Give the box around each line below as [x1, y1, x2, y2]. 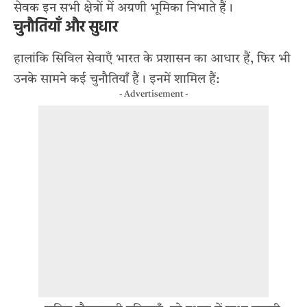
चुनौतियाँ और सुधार [14, 15, 118, 40]
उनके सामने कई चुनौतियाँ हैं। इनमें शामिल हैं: [14, 73, 219, 86]
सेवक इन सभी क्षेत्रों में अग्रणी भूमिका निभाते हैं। [14, 1, 233, 14]
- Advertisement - [119, 89, 188, 99]
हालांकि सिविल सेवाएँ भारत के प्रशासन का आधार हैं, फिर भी [14, 52, 291, 65]
